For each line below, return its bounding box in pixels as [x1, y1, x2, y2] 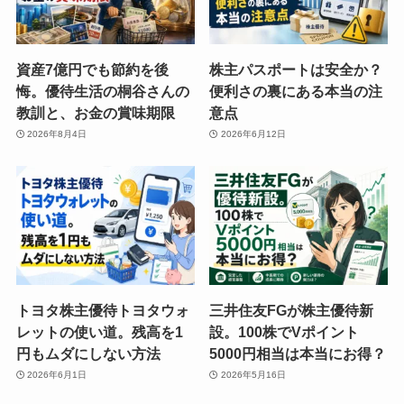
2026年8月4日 [27, 129, 87, 140]
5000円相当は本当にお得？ [209, 344, 387, 362]
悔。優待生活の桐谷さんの [15, 82, 189, 99]
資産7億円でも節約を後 [15, 60, 169, 78]
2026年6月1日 [27, 370, 87, 381]
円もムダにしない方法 [15, 344, 161, 362]
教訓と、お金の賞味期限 [15, 104, 175, 121]
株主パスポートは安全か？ [209, 60, 383, 78]
